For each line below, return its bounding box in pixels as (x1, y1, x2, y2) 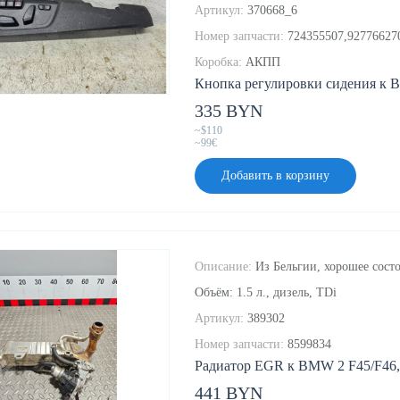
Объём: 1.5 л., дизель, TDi (195, 286, 337, 300)
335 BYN (195, 101, 262, 121)
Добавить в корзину (221, 169, 329, 183)
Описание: (195, 260, 252, 274)
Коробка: (195, 55, 242, 70)
